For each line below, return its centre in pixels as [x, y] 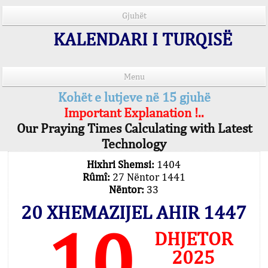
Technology [134, 144]
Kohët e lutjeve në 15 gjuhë [134, 97]
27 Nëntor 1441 [149, 177]
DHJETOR [193, 238]
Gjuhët [134, 15]
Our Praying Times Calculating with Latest [134, 128]
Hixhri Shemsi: [122, 164]
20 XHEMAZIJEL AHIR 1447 [134, 212]
